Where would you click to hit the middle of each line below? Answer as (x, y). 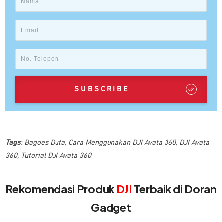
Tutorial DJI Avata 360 (56, 156)
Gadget (111, 207)
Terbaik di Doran (174, 189)
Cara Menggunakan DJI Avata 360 (122, 143)
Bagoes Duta (45, 143)
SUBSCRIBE (102, 89)
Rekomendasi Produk (61, 189)
